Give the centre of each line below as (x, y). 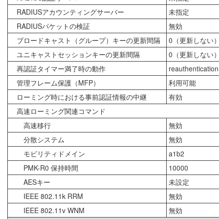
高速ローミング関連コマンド (58, 111)
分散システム (37, 139)
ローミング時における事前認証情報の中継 (78, 97)
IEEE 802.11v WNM (47, 210)
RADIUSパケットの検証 (50, 26)
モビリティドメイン (47, 153)
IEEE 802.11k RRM (46, 196)
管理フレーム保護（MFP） (55, 82)
